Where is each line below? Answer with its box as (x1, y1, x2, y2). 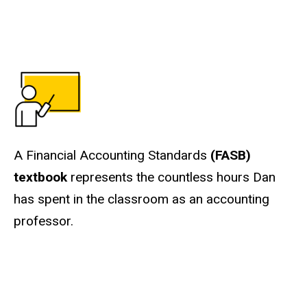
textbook (14, 169, 67, 185)
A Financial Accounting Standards (14, 147, 210, 163)
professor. (14, 212, 73, 229)
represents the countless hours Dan (67, 169, 275, 185)
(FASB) (210, 147, 251, 163)
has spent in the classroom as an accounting (14, 191, 269, 207)
